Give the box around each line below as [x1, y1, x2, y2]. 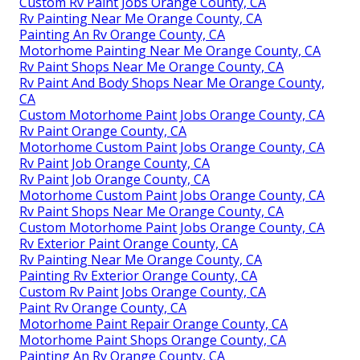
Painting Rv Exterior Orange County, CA [19, 267, 257, 285]
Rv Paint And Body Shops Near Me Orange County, [19, 74, 325, 92]
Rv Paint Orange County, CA [19, 122, 186, 141]
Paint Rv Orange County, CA [19, 299, 186, 317]
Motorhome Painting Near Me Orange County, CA [19, 42, 321, 60]
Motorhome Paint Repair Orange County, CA [19, 315, 288, 333]
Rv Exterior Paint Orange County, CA [19, 235, 238, 253]
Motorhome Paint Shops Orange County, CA [19, 331, 286, 350]
